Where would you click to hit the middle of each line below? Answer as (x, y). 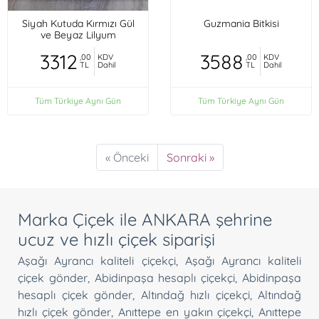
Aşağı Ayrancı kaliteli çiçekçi (97, 260)
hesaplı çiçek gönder (75, 294)
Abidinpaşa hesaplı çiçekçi (165, 277)
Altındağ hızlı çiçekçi (195, 294)
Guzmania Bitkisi (241, 24)
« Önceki (127, 157)
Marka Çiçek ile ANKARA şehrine (145, 219)
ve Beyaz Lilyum (78, 35)
